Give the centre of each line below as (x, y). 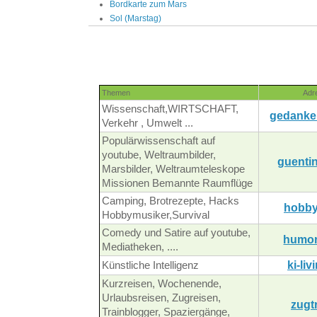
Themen (116, 93)
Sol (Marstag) (136, 19)
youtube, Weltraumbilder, (159, 155)
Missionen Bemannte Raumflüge (177, 184)
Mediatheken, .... (140, 247)
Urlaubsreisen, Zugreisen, (161, 298)
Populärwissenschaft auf (158, 141)
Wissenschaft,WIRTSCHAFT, (170, 109)
